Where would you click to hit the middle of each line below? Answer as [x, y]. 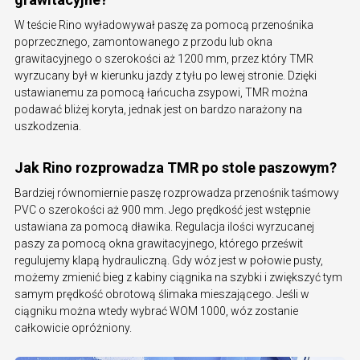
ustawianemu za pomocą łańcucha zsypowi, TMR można [161, 93]
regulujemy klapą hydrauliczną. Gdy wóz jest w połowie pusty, [169, 261]
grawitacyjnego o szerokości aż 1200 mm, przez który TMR [164, 59]
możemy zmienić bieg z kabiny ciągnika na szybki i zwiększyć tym [178, 278]
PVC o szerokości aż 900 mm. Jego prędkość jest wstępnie [162, 210]
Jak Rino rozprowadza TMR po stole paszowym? [176, 168]
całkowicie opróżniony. [73, 328]
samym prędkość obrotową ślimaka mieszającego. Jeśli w [162, 295]
